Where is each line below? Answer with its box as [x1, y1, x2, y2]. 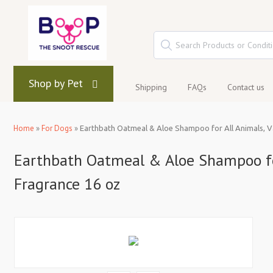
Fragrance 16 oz [14, 174, 120, 194]
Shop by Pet [29, 76, 83, 90]
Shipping [135, 82, 167, 93]
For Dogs [41, 123, 73, 133]
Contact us [227, 82, 264, 93]
